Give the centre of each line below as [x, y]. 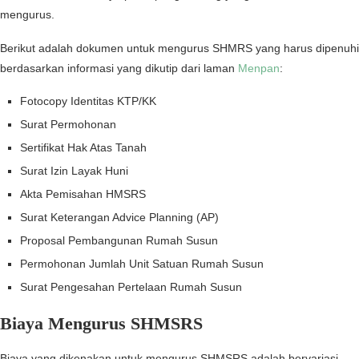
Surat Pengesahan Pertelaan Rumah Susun [131, 287]
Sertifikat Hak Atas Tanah [83, 148]
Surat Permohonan [68, 125]
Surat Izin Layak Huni [74, 171]
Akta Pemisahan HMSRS [83, 194]
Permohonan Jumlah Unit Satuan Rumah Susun [142, 264]
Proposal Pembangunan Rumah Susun [119, 241]
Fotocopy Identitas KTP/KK [88, 101]
